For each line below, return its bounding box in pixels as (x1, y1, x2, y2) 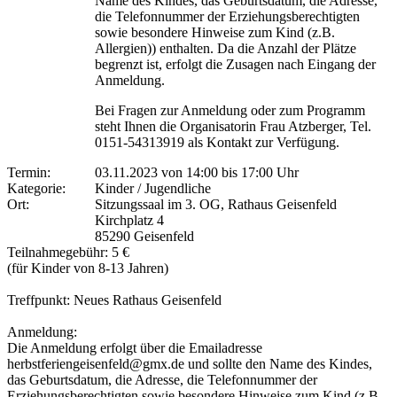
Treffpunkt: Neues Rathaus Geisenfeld (7, 292, 222, 307)
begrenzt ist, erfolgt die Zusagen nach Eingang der (95, 56, 376, 72)
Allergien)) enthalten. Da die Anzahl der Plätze (95, 40, 356, 56)
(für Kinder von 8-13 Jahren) (7, 260, 168, 276)
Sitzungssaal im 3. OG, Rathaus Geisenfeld (95, 196, 337, 212)
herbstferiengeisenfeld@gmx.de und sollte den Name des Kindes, (7, 355, 372, 371)
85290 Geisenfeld (95, 228, 194, 244)
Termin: (7, 164, 58, 180)
